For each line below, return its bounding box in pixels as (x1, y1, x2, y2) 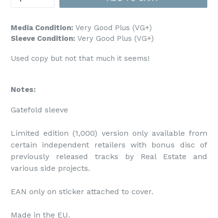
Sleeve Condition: (11, 34, 75, 43)
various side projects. (11, 163, 90, 173)
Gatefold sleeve (11, 105, 68, 115)
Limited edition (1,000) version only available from (11, 128, 207, 138)
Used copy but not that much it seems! (11, 54, 149, 63)
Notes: (11, 85, 36, 94)
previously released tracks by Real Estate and (11, 152, 207, 162)
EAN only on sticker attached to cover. (11, 187, 153, 197)
